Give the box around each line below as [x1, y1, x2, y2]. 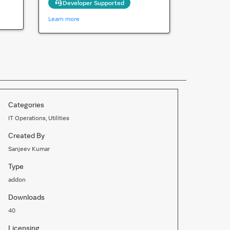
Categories [8, 100, 44, 109]
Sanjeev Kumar [8, 145, 50, 152]
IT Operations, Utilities [8, 114, 69, 122]
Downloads [8, 193, 45, 201]
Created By [8, 131, 45, 140]
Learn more [48, 15, 80, 23]
